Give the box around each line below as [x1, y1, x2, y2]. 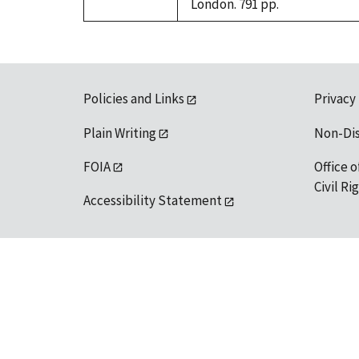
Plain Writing [83, 123, 156, 142]
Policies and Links [83, 90, 184, 108]
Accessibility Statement [83, 192, 222, 210]
